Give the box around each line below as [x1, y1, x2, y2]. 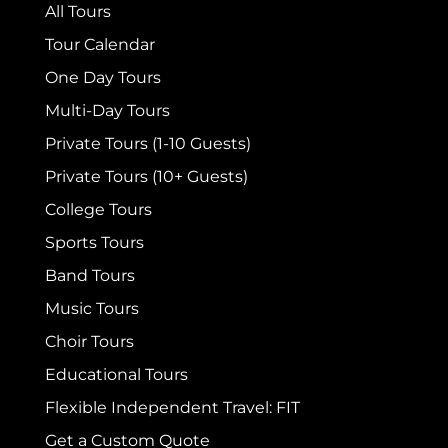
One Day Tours [44, 67, 161, 87]
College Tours [44, 199, 152, 219]
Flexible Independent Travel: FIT [44, 397, 300, 417]
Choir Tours [44, 331, 134, 351]
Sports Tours [44, 232, 144, 252]
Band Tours [44, 265, 135, 285]
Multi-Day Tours [44, 100, 170, 120]
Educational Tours [44, 364, 188, 384]
